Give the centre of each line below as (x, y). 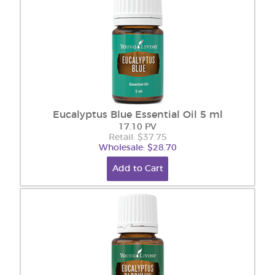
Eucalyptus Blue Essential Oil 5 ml (137, 115)
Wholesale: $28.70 (137, 148)
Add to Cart (137, 169)
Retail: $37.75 (137, 137)
